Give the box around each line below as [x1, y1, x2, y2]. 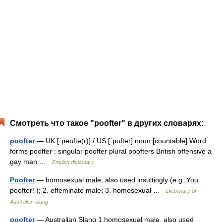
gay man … [10, 158, 52, 166]
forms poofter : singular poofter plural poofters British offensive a [10, 147, 212, 155]
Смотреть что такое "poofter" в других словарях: [10, 119, 204, 127]
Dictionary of [166, 188, 196, 194]
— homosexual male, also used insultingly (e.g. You [35, 176, 198, 184]
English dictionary [52, 159, 94, 165]
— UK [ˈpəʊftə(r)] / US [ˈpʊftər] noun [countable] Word [35, 137, 206, 145]
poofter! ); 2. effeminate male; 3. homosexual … [10, 186, 166, 194]
